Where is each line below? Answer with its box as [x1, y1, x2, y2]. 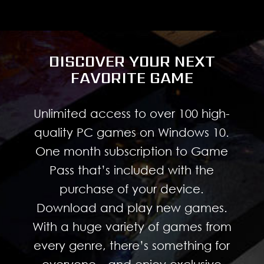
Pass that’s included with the [49, 163, 214, 177]
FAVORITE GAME [70, 67, 193, 89]
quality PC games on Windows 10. [34, 125, 230, 140]
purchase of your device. [60, 181, 204, 196]
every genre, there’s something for [34, 238, 230, 253]
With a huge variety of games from [32, 219, 232, 234]
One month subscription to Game [35, 144, 229, 159]
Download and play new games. [36, 200, 227, 215]
